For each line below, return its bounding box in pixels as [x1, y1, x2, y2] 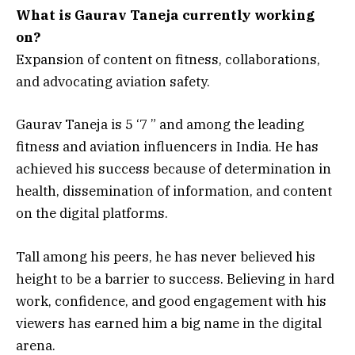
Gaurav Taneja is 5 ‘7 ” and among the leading [16, 116, 304, 134]
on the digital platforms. [16, 204, 168, 223]
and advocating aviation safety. [16, 73, 210, 91]
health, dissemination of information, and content [16, 182, 332, 200]
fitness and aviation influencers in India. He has [16, 138, 319, 156]
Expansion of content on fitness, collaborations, [16, 51, 320, 69]
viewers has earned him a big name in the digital [16, 314, 322, 332]
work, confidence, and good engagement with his [16, 292, 326, 310]
